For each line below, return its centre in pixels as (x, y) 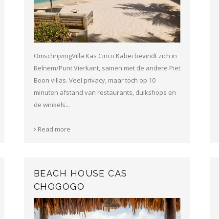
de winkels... (52, 104)
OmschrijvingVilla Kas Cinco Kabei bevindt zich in (105, 55)
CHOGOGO (59, 186)
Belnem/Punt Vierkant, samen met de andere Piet (107, 68)
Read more (53, 129)
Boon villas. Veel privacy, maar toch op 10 (95, 80)
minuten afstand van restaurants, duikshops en (105, 92)
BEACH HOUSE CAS (81, 173)
